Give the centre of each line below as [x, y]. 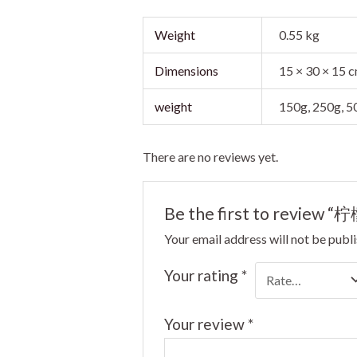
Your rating [203, 275]
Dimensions [187, 70]
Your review [206, 324]
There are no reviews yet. [210, 156]
